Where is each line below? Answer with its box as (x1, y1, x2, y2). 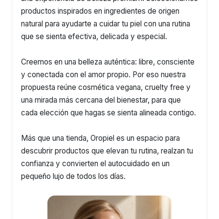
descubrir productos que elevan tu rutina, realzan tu (21, 146, 193, 155)
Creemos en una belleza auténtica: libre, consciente (21, 57, 195, 66)
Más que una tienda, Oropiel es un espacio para (21, 133, 180, 143)
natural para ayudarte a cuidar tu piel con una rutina (21, 19, 190, 28)
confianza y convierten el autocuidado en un (21, 158, 170, 168)
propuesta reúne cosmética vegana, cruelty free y (21, 82, 191, 92)
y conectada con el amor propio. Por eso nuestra (21, 69, 186, 79)
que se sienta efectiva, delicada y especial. (21, 31, 167, 41)
